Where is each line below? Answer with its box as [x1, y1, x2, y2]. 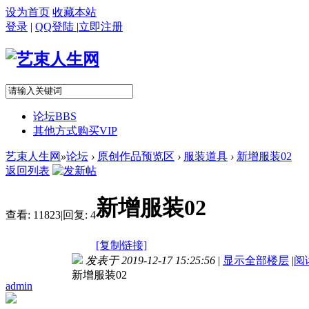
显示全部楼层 [223, 254, 289, 266]
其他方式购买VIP [33, 124, 117, 137]
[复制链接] [96, 239, 147, 251]
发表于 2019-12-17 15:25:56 [86, 254, 215, 266]
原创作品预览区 [97, 150, 175, 162]
